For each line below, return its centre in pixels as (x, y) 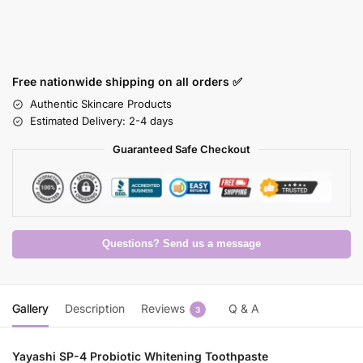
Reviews (163, 309)
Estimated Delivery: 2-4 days (102, 121)
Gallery (30, 309)
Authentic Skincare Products (101, 104)
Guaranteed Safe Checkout (181, 149)
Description (95, 309)
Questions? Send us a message (181, 244)
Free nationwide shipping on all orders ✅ (127, 82)
